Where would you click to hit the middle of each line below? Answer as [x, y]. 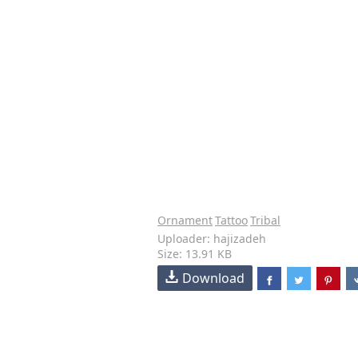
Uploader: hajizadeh [212, 239]
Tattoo [231, 220]
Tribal [265, 220]
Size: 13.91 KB [195, 254]
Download [213, 278]
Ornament [185, 220]
